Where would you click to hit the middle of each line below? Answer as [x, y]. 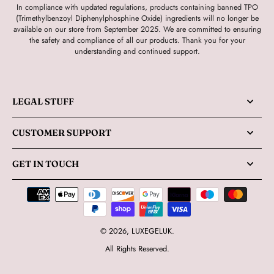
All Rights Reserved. [137, 249]
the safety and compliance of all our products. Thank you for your [137, 40]
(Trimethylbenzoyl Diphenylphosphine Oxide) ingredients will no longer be [137, 18]
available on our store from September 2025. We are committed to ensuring [137, 29]
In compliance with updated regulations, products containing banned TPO [137, 7]
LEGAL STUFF [43, 102]
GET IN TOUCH [46, 164]
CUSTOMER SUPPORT [62, 133]
